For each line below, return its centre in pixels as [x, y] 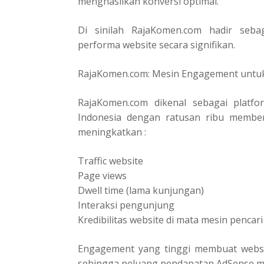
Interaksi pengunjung [126, 205]
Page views [102, 175]
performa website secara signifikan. [156, 44]
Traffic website [110, 161]
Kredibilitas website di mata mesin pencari [170, 220]
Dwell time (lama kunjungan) [141, 190]
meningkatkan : [112, 132]
